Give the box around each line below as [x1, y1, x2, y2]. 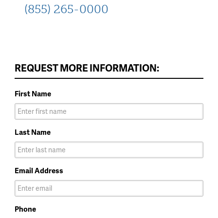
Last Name [15, 126, 51, 137]
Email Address [15, 164, 63, 176]
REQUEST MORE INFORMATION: [15, 60, 159, 74]
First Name [15, 88, 51, 99]
